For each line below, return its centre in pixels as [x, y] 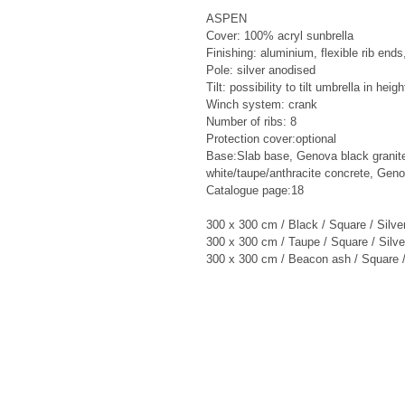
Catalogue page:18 [255, 190]
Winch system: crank [262, 104]
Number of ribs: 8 [251, 122]
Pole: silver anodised [261, 70]
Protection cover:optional [271, 139]
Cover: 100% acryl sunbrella [280, 36]
